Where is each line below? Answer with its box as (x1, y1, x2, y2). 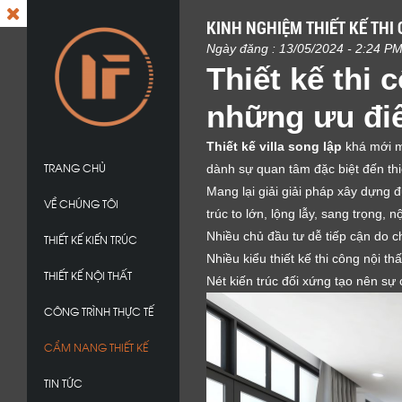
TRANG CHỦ (44, 160, 106, 175)
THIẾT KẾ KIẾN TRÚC (44, 232, 137, 247)
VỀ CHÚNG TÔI (44, 196, 118, 211)
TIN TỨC (44, 375, 83, 390)
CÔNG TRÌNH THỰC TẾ (44, 303, 153, 319)
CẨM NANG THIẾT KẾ (44, 339, 148, 354)
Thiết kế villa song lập (206, 139, 342, 153)
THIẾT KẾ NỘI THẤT (44, 267, 132, 283)
